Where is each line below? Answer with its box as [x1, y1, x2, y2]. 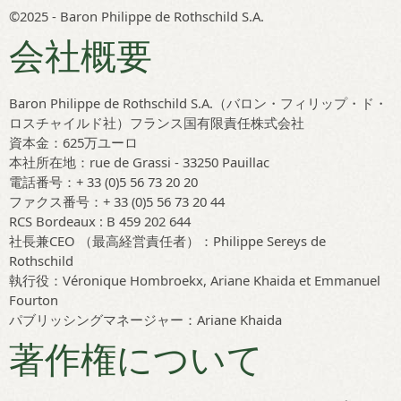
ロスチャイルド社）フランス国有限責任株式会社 [9, 114, 304, 132]
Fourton [9, 291, 58, 309]
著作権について [9, 339, 263, 382]
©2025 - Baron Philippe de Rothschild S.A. [9, 7, 264, 25]
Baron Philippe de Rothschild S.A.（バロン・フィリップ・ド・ [9, 94, 388, 112]
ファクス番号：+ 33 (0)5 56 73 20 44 [9, 192, 225, 210]
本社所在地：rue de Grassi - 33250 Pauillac [9, 153, 269, 171]
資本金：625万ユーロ [9, 133, 138, 151]
